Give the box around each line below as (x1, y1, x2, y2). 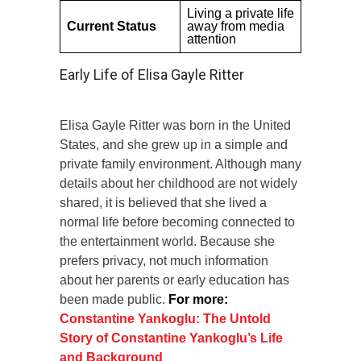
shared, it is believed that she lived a (60, 195, 267, 210)
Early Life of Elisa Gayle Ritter (60, 65, 244, 83)
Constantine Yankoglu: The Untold (60, 311, 271, 326)
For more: (168, 292, 228, 306)
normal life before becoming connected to (60, 214, 295, 229)
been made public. (60, 292, 168, 306)
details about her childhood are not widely (60, 176, 297, 190)
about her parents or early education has (60, 272, 289, 287)
